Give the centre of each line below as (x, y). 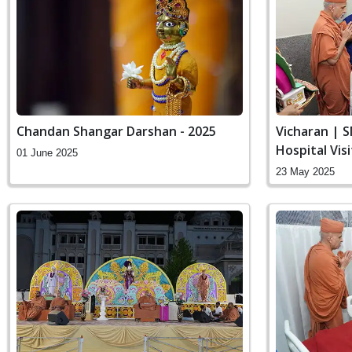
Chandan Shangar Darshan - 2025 (116, 131)
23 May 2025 (305, 171)
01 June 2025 (47, 152)
